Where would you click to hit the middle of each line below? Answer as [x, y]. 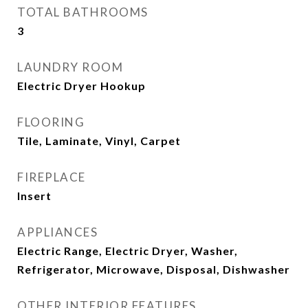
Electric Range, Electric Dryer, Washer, [128, 251]
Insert [34, 196]
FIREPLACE [52, 177]
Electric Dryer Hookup [81, 86]
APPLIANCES [57, 232]
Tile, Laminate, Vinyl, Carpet [99, 141]
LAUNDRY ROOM [70, 67]
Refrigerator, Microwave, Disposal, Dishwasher [154, 269]
